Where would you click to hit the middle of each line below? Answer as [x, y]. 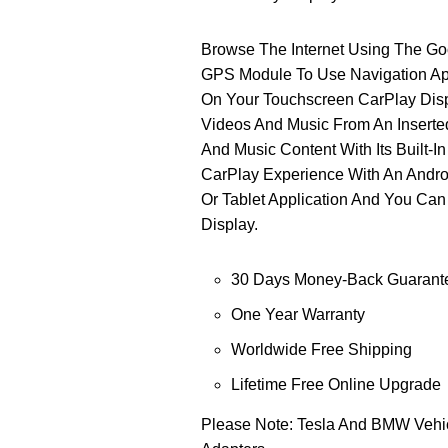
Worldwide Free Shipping [322, 349]
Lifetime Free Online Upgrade [336, 384]
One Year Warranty [298, 314]
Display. [230, 224]
